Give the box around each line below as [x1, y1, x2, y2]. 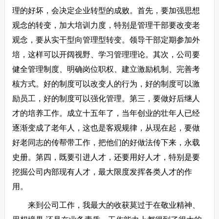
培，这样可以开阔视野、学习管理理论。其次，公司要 [12, 50, 200, 59]
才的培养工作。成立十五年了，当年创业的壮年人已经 [12, 109, 200, 117]
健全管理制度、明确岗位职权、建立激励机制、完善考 [12, 65, 200, 73]
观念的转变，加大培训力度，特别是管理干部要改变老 [12, 21, 200, 29]
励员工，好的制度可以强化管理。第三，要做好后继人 [12, 94, 200, 103]
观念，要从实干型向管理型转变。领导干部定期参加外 [12, 36, 200, 44]
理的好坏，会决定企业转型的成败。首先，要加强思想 [12, 6, 200, 15]
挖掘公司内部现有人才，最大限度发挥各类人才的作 [12, 168, 192, 176]
